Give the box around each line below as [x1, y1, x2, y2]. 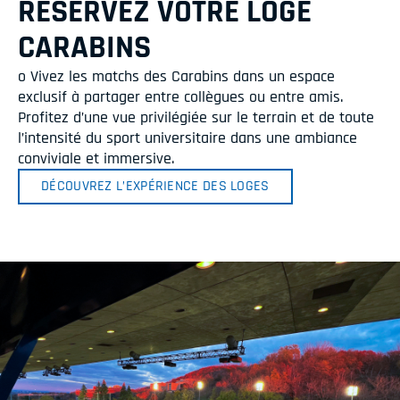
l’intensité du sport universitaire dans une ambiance [18, 127, 357, 148]
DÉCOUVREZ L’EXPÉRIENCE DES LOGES [41, 177, 270, 196]
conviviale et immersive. [18, 147, 174, 169]
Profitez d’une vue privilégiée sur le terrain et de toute [18, 106, 374, 128]
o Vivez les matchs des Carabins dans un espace [18, 65, 335, 87]
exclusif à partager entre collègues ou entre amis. [18, 86, 343, 107]
